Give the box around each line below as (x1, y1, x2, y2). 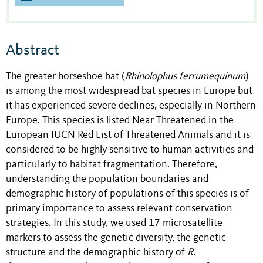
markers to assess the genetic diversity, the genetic (6, 233, 226, 244)
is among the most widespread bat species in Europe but (6, 86, 252, 97)
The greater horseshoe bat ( (6, 72, 125, 82)
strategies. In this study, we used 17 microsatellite (6, 218, 222, 229)
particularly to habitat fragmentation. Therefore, (6, 160, 217, 170)
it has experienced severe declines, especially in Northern (6, 101, 256, 112)
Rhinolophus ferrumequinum (125, 72, 245, 82)
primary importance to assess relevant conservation (6, 204, 232, 214)
